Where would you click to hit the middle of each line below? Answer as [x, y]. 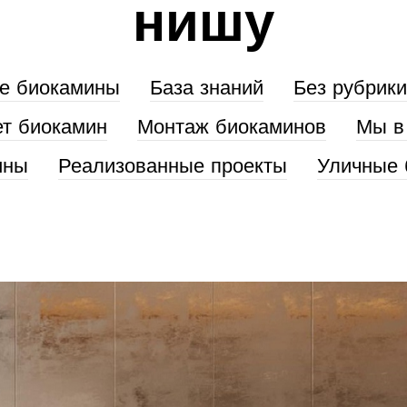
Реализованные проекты [173, 167]
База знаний [206, 89]
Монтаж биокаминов [231, 128]
